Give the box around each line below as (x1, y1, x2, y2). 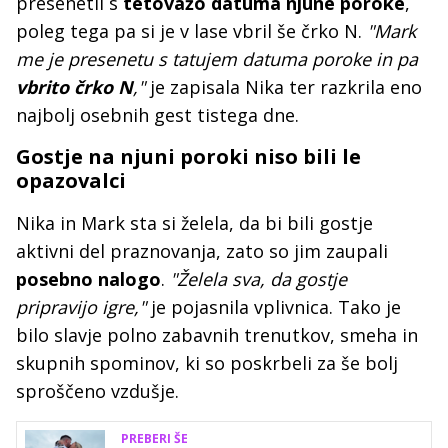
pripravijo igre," (16, 295, 146, 319)
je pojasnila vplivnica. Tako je (146, 295, 401, 319)
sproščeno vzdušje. (16, 379, 179, 403)
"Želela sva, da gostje (165, 267, 347, 291)
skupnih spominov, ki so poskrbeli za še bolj (16, 351, 398, 375)
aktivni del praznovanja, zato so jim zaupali (16, 239, 388, 263)
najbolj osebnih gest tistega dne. (16, 103, 299, 127)
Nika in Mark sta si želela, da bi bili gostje (16, 211, 373, 235)
